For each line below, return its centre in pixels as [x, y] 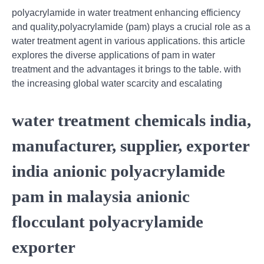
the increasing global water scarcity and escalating [117, 84]
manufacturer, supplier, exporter [131, 146]
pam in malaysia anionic [101, 197]
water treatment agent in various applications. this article [128, 41]
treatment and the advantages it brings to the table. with [126, 70]
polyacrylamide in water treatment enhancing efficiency [126, 13]
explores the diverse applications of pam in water [113, 55]
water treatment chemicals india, [131, 121]
